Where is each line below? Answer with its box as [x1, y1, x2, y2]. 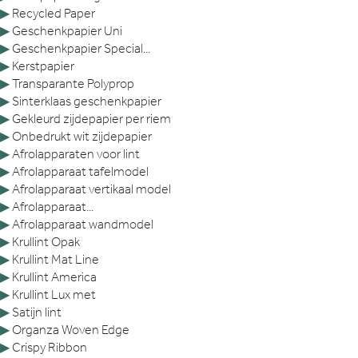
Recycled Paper [12, 5, 95, 21]
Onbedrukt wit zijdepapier [12, 128, 152, 144]
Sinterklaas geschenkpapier [12, 93, 161, 109]
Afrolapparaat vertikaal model [12, 181, 171, 197]
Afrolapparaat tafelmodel [12, 163, 149, 179]
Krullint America [12, 268, 97, 284]
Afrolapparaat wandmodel [12, 216, 153, 232]
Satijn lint [12, 304, 62, 320]
